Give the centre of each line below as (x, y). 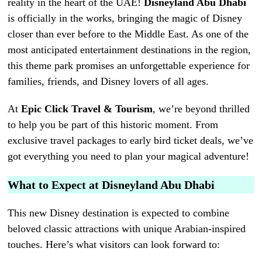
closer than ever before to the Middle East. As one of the (128, 34)
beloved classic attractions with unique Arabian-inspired (127, 228)
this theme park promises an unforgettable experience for (129, 65)
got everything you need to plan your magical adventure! (129, 156)
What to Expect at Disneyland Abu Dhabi (111, 185)
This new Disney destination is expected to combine (119, 213)
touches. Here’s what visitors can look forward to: (114, 244)
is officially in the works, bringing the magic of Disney (125, 18)
